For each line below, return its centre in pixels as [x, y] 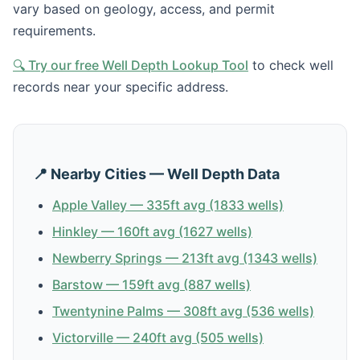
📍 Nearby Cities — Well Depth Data [156, 174]
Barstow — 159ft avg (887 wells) [151, 284]
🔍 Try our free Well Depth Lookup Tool [131, 65]
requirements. [54, 30]
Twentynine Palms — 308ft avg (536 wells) [183, 311]
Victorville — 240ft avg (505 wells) [158, 337]
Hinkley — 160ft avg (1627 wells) [152, 231]
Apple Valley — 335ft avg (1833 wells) [168, 205]
